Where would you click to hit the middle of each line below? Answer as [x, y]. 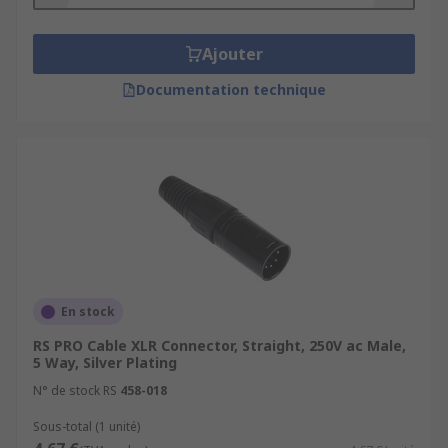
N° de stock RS [75, 390]
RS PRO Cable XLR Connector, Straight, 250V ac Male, [219, 345]
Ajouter [232, 54]
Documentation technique [231, 89]
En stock [88, 311]
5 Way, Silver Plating [105, 362]
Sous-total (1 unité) [86, 426]
